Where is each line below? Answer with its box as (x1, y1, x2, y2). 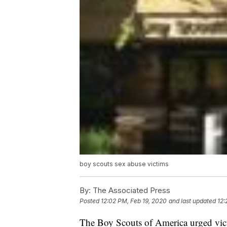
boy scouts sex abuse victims (80, 160, 169, 168)
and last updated (169, 197, 216, 205)
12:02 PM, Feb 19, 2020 (101, 197, 167, 205)
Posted (80, 197, 101, 205)
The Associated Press (91, 185, 170, 196)
